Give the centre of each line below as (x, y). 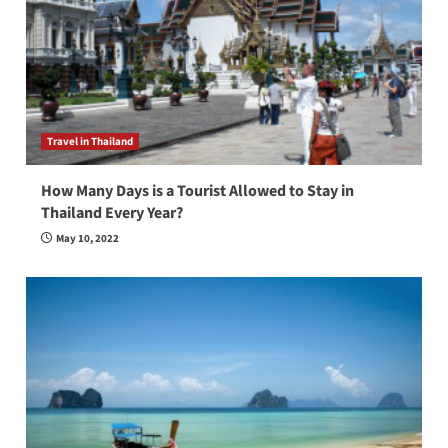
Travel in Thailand (89, 141)
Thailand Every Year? (111, 212)
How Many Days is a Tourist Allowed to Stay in (197, 190)
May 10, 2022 (87, 238)
